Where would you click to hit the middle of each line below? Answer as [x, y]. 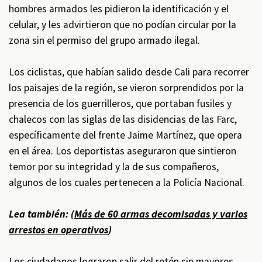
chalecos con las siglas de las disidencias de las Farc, [123, 119]
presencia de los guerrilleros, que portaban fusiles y [120, 104]
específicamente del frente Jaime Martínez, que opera [125, 135]
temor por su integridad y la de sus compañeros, [114, 167]
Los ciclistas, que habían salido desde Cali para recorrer [129, 72]
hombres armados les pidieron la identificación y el [119, 9]
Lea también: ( [42, 214]
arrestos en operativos [58, 230]
